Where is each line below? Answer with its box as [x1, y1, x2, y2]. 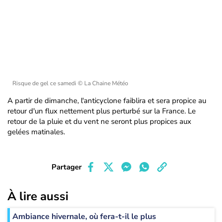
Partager [51, 162, 82, 172]
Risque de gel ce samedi [12, 79, 78, 87]
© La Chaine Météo [78, 79, 128, 87]
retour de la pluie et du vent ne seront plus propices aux [7, 116, 191, 126]
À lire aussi [7, 188, 68, 204]
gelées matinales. [7, 127, 65, 137]
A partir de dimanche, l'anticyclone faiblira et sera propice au [7, 96, 206, 106]
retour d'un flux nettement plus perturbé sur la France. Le [7, 106, 196, 116]
